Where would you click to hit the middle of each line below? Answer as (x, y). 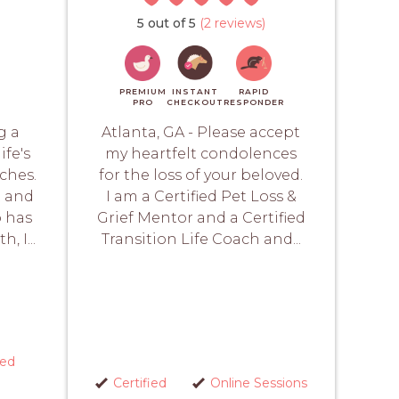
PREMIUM (142, 91)
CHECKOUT (195, 102)
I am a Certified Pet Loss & (201, 196)
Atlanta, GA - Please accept (201, 132)
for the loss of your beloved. (201, 175)
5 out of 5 (167, 23)
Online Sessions (258, 383)
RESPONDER (253, 102)
